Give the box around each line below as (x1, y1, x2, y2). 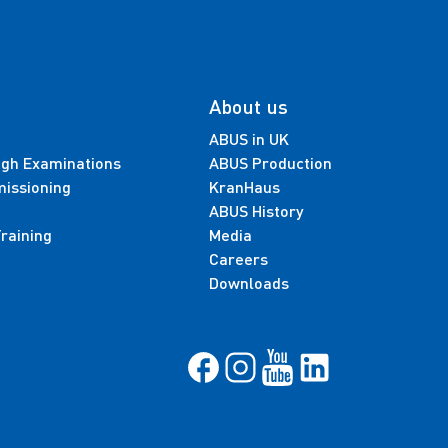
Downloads (209, 273, 290, 292)
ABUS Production (209, 153, 333, 172)
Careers (209, 249, 269, 268)
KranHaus (209, 177, 281, 196)
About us (209, 94, 289, 118)
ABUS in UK (209, 129, 290, 148)
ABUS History (209, 201, 304, 220)
